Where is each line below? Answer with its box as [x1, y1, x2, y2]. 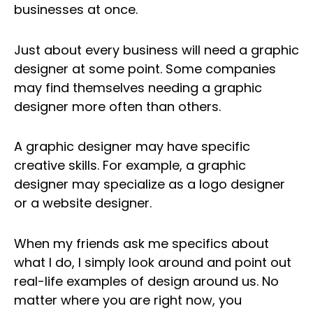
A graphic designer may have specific [14, 138, 250, 156]
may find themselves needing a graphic [14, 78, 262, 96]
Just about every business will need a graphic [14, 41, 299, 59]
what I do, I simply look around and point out [14, 253, 291, 271]
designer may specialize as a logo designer [14, 175, 285, 194]
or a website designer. [14, 194, 152, 212]
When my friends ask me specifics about [14, 234, 269, 252]
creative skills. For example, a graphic [14, 156, 246, 175]
